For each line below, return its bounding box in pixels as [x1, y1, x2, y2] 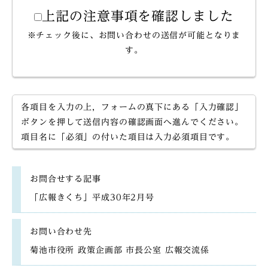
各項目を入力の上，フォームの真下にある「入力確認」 [21, 102, 243, 111]
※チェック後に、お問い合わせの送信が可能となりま [27, 30, 241, 39]
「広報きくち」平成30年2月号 [30, 192, 154, 202]
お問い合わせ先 [30, 226, 93, 236]
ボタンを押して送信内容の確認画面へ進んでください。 [21, 117, 243, 126]
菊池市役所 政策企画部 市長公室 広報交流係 [30, 245, 210, 254]
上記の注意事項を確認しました [42, 9, 234, 23]
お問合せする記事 [30, 173, 101, 183]
